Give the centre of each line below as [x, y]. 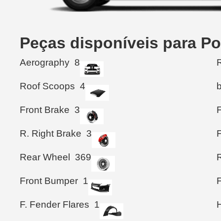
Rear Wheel [45, 157]
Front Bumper [49, 181]
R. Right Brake [51, 133]
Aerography [45, 62]
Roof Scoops [47, 86]
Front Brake [45, 110]
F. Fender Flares [55, 204]
